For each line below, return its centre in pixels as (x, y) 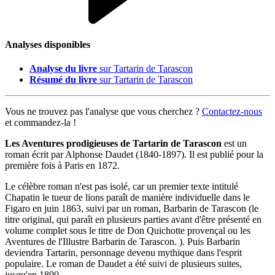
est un (234, 144)
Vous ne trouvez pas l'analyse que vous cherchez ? (103, 112)
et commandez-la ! (41, 123)
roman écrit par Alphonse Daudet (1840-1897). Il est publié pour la (134, 155)
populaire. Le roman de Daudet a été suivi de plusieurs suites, (123, 264)
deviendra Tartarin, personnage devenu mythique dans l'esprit (123, 253)
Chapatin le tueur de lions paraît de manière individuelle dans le (127, 198)
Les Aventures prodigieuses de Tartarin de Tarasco (110, 144)
